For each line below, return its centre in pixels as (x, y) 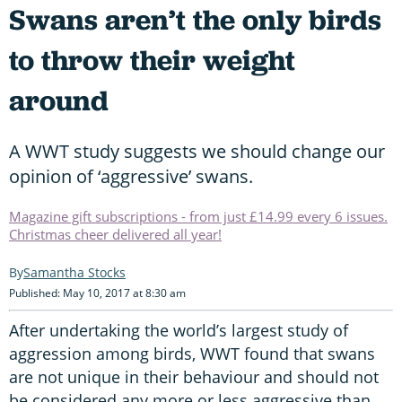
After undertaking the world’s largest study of (179, 330)
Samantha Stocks (74, 272)
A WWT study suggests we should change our (197, 151)
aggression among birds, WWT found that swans (192, 353)
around (59, 100)
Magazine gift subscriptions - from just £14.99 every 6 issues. (198, 216)
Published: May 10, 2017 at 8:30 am (97, 293)
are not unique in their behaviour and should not (194, 376)
